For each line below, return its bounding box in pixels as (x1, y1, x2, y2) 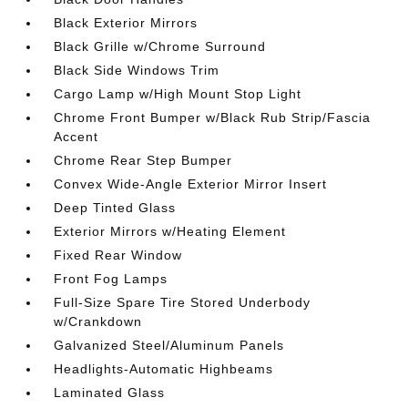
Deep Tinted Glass (54, 200, 177, 215)
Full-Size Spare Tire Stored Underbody (54, 295, 311, 310)
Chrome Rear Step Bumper (54, 153, 233, 168)
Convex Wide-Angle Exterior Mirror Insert (54, 177, 328, 191)
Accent (54, 129, 99, 144)
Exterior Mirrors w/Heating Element (54, 224, 287, 239)
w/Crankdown (54, 314, 143, 329)
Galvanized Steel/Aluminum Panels (54, 338, 285, 352)
